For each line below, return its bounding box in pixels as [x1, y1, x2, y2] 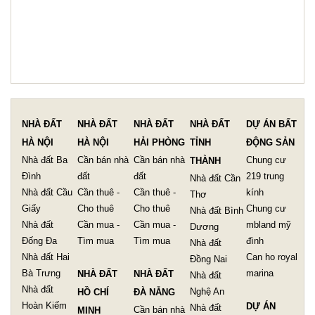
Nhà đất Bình [190, 205, 243, 216]
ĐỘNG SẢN [246, 136, 295, 148]
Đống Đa [22, 235, 57, 246]
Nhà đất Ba [22, 154, 67, 165]
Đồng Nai [190, 253, 227, 264]
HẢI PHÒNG [134, 136, 185, 148]
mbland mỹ [246, 219, 291, 230]
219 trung [246, 170, 284, 181]
